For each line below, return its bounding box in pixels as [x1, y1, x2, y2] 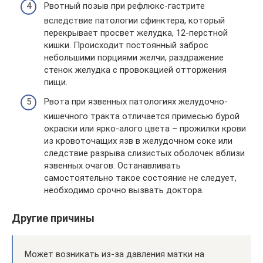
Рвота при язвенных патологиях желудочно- [44, 96, 228, 107]
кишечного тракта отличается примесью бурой [44, 111, 240, 122]
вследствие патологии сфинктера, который [44, 15, 225, 26]
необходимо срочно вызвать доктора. [44, 185, 204, 195]
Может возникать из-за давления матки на [25, 249, 204, 259]
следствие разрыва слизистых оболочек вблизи [44, 148, 245, 159]
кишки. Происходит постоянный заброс [44, 39, 208, 50]
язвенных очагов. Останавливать [44, 160, 181, 171]
